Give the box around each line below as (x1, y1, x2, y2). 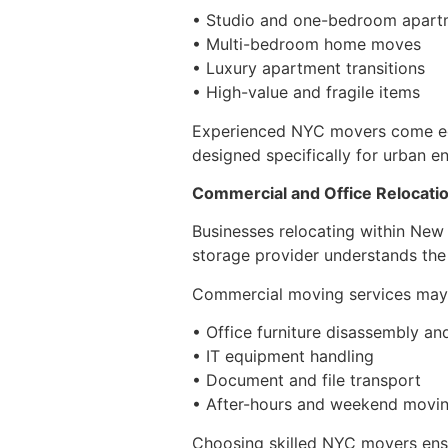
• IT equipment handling (192, 346, 374, 367)
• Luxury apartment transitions (192, 58, 425, 79)
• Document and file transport (192, 370, 421, 391)
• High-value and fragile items (192, 82, 420, 103)
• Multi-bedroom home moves (192, 34, 421, 55)
